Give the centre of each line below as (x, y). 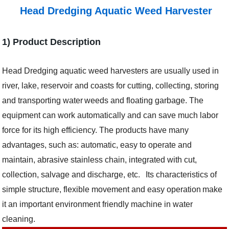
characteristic (180, 175)
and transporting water (43, 100)
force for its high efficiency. (51, 130)
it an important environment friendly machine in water (98, 204)
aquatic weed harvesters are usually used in (139, 71)
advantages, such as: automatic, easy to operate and (97, 145)
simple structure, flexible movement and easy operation (102, 189)
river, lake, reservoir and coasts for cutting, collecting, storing (111, 86)
